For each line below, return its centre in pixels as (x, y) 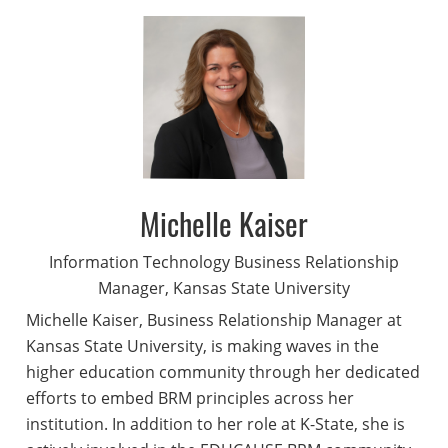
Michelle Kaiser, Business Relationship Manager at (213, 319)
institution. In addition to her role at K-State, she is (215, 423)
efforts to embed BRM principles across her (189, 397)
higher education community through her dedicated (222, 371)
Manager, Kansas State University (224, 287)
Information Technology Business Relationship (224, 261)
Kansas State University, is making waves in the (202, 345)
